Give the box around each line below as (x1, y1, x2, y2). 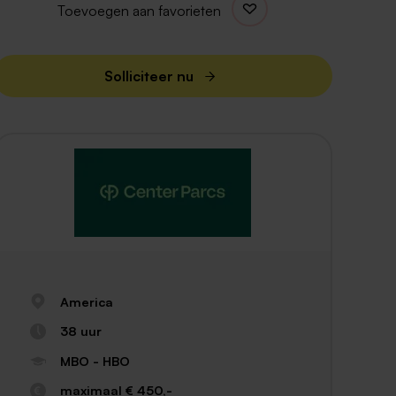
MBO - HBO (59, 352, 130, 369)
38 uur (59, 323, 102, 339)
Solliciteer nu (103, 66, 194, 85)
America (59, 293, 113, 309)
